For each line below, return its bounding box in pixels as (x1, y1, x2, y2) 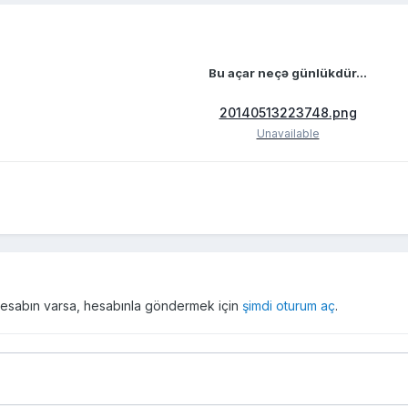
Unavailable (256, 127, 320, 141)
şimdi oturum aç (242, 298, 335, 314)
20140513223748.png (219, 105, 357, 121)
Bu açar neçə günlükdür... (209, 66, 367, 81)
